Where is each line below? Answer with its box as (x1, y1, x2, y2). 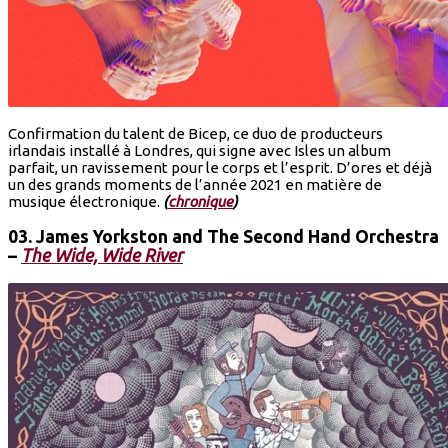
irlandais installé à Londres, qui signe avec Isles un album (8, 141, 391, 159)
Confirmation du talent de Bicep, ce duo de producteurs (8, 124, 383, 142)
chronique (168, 192, 233, 210)
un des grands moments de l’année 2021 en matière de (8, 175, 382, 193)
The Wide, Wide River (21, 246, 183, 266)
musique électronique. (8, 192, 163, 210)
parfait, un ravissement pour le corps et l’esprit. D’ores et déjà (8, 158, 432, 176)
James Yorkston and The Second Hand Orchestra (36, 227, 439, 247)
